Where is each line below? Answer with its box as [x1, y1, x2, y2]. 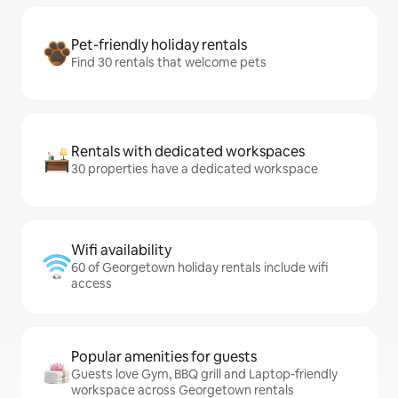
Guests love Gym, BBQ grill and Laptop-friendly [71, 366, 338, 382]
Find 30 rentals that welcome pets [71, 54, 267, 70]
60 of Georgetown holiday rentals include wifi [71, 259, 328, 275]
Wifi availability [71, 241, 171, 259]
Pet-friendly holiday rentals [71, 36, 247, 54]
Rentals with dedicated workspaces [71, 142, 305, 161]
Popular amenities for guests [71, 347, 257, 366]
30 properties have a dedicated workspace [71, 161, 318, 177]
